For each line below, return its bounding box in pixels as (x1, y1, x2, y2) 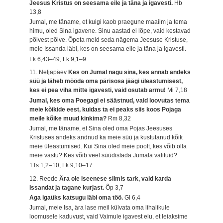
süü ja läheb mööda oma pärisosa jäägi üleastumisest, (29, 78, 183, 85)
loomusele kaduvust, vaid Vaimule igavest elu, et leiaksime (29, 213, 188, 221)
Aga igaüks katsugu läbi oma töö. (29, 194, 125, 202)
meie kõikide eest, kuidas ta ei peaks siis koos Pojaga (29, 106, 182, 113)
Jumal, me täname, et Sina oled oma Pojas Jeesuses (29, 124, 173, 132)
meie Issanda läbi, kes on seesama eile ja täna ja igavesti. (29, 45, 187, 53)
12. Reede (29, 175, 60, 182)
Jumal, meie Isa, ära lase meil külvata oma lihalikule (29, 204, 170, 212)
